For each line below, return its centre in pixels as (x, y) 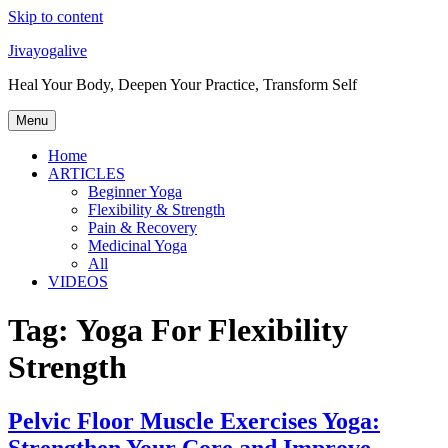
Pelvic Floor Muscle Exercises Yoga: (194, 420)
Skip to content (55, 16)
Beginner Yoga (135, 191)
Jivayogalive (47, 50)
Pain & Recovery (142, 227)
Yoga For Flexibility (212, 330)
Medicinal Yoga (137, 245)
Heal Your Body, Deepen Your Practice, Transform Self (182, 84)
